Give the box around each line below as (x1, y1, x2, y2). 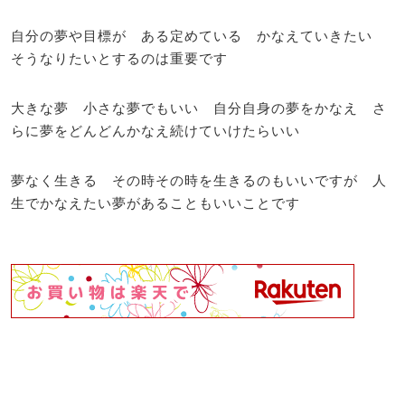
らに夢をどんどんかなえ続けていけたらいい (11, 120, 300, 139)
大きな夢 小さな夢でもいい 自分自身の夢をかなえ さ (11, 98, 387, 117)
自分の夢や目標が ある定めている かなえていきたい (11, 25, 387, 44)
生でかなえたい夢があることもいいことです (11, 193, 300, 212)
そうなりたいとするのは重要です (11, 48, 228, 67)
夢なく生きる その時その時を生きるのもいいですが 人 (11, 170, 387, 189)
